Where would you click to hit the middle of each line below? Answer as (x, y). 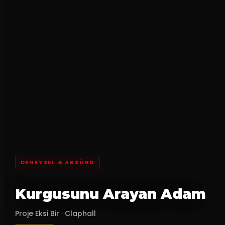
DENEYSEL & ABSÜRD (58, 162)
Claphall (80, 213)
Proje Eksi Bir (37, 213)
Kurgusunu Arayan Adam (110, 194)
